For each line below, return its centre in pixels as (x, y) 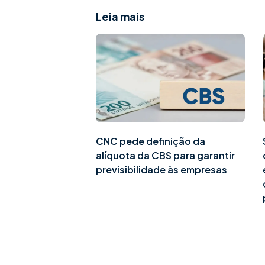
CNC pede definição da (151, 141)
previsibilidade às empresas (161, 169)
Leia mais (120, 16)
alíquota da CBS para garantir (165, 155)
